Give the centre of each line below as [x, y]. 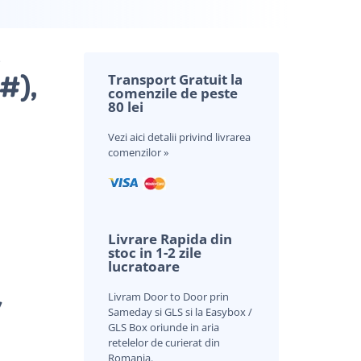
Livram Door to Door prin [168, 296]
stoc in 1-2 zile [154, 252]
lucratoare [143, 266]
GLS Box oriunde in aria [163, 327]
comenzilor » [138, 152]
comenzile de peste [172, 93]
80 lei [125, 106]
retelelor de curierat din [164, 342]
